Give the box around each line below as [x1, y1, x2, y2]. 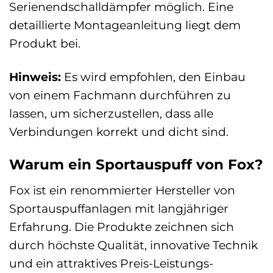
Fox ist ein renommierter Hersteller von [9, 182, 235, 197]
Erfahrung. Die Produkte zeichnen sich [9, 219, 234, 234]
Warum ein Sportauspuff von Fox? [9, 156, 263, 173]
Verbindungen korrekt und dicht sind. [9, 124, 229, 140]
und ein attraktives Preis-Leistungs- [9, 255, 213, 271]
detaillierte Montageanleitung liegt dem [9, 18, 241, 33]
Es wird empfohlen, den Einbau [61, 69, 246, 85]
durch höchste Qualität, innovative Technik [9, 237, 258, 252]
